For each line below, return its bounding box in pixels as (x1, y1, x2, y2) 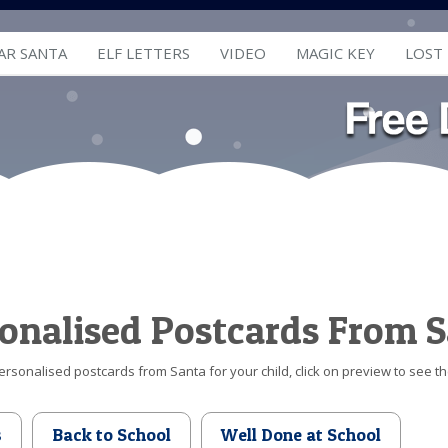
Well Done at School (221, 424, 381, 445)
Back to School (52, 424, 171, 445)
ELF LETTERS (97, 43, 190, 63)
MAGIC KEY (296, 43, 375, 63)
